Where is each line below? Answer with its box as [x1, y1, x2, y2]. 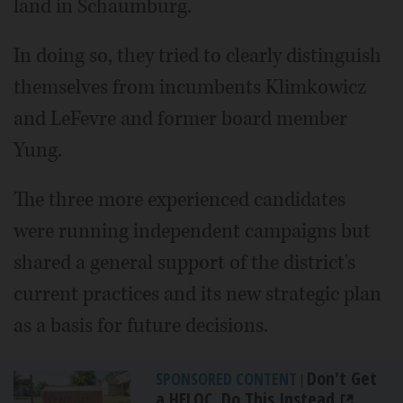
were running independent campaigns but [13, 218, 371, 245]
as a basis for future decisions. [13, 312, 268, 339]
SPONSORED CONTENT [156, 368, 297, 390]
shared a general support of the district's [13, 249, 355, 276]
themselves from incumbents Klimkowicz [13, 74, 366, 101]
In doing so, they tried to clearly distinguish [13, 42, 381, 69]
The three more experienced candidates [13, 186, 345, 213]
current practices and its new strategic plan [13, 281, 381, 308]
